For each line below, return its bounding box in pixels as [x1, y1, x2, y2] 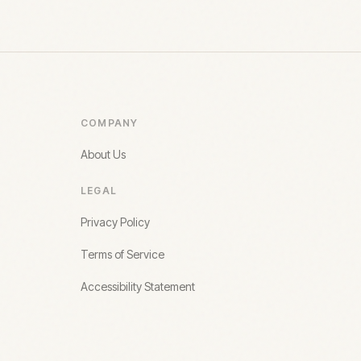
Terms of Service [81, 247, 164, 261]
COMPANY [81, 116, 139, 129]
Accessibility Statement [81, 279, 195, 293]
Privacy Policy [81, 214, 150, 229]
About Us [81, 147, 126, 161]
